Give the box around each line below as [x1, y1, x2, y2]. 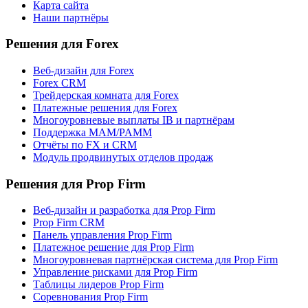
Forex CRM [33, 76, 86, 89]
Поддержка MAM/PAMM [33, 126, 152, 138]
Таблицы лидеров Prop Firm [33, 278, 164, 291]
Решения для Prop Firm [5, 176, 146, 191]
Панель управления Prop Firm [33, 229, 172, 241]
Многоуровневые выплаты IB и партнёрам [33, 113, 234, 126]
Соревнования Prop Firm [33, 291, 148, 303]
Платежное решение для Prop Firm [33, 241, 194, 254]
